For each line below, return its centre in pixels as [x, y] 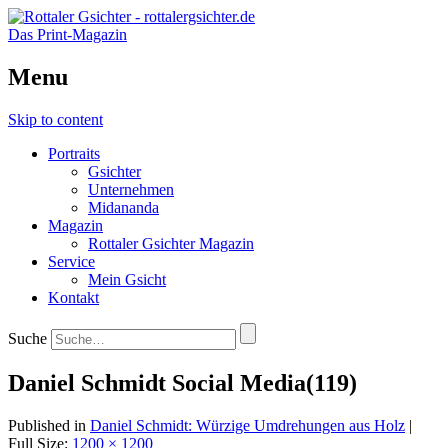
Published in [49, 425]
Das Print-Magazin [67, 34]
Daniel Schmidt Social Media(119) [182, 382]
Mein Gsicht [127, 279]
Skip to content [55, 119]
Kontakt [73, 297]
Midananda [123, 207]
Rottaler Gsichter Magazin [171, 243]
